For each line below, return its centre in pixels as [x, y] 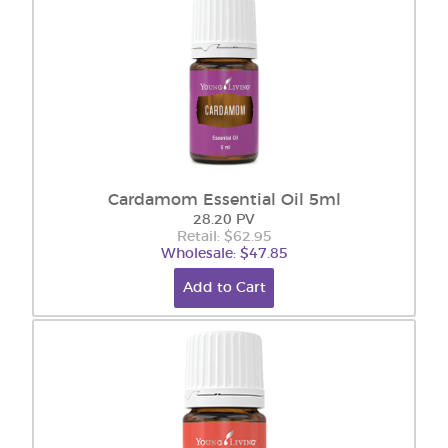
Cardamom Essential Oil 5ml [224, 200]
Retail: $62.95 [224, 237]
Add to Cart [224, 288]
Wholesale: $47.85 [224, 254]
